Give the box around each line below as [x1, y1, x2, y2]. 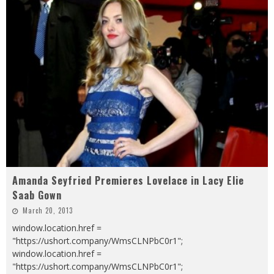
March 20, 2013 [23, 205, 73, 215]
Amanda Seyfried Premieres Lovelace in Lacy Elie [12, 172, 244, 188]
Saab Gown [12, 187, 62, 202]
